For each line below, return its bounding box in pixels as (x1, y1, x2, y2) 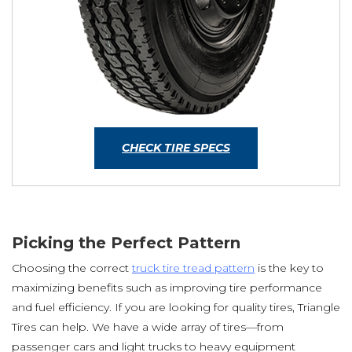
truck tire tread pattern (132, 261, 255, 275)
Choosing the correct (12, 261, 132, 275)
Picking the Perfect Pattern (12, 233, 240, 252)
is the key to (255, 261, 324, 275)
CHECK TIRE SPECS (122, 141, 230, 155)
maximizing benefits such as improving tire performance (12, 280, 322, 295)
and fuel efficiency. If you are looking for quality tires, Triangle (12, 300, 340, 314)
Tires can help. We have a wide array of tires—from (12, 320, 284, 334)
